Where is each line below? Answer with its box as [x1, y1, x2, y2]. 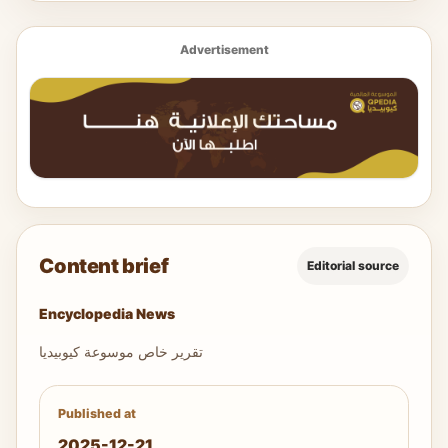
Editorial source [306, 258, 399, 274]
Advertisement [179, 42, 269, 58]
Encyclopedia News [39, 305, 176, 323]
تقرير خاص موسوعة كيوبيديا [39, 343, 204, 361]
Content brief [39, 253, 169, 278]
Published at [57, 406, 136, 422]
